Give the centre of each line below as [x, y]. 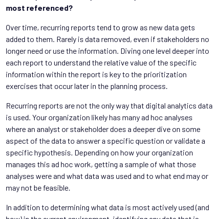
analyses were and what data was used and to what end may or [107, 175]
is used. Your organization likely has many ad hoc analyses [99, 117]
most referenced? [39, 7]
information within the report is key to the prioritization [96, 74]
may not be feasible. [38, 187]
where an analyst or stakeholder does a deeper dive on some [103, 129]
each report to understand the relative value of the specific [101, 62]
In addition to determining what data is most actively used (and [108, 207]
